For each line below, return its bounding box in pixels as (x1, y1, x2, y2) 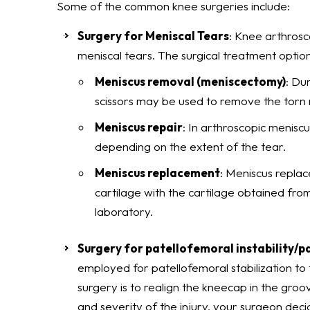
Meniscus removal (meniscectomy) (95, 74, 286, 89)
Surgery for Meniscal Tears (77, 28, 229, 43)
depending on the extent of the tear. (95, 139, 286, 154)
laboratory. (95, 204, 153, 219)
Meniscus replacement (95, 165, 220, 180)
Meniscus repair (95, 120, 183, 134)
